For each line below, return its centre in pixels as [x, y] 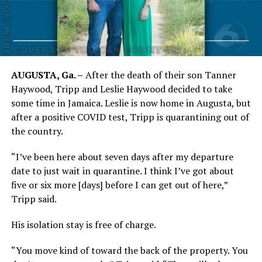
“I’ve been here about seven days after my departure [122, 156]
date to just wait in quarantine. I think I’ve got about [122, 170]
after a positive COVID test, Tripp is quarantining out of [130, 117]
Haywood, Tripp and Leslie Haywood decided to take [121, 89]
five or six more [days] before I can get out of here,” [119, 185]
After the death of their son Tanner [159, 75]
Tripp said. [34, 199]
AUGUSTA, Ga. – [47, 75]
